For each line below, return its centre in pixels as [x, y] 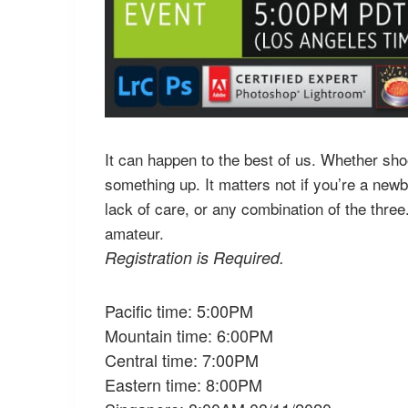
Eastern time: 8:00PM [184, 384]
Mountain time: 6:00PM [189, 335]
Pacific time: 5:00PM [179, 310]
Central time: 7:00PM [182, 359]
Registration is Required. [194, 257]
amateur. [134, 232]
